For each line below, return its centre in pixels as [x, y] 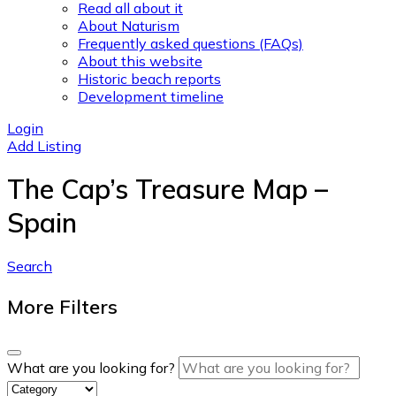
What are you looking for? [91, 367]
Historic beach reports [149, 78]
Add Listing [44, 145]
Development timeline [151, 96]
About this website [140, 61]
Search [30, 266]
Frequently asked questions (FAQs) [190, 43]
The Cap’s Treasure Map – [168, 189]
